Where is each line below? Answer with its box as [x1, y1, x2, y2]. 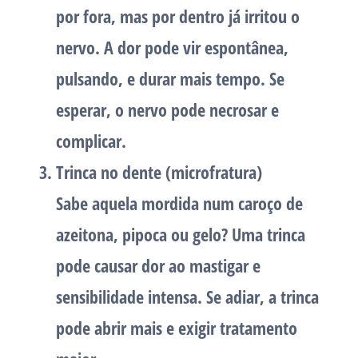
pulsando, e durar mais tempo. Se [56, 66, 284, 91]
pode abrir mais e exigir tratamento [56, 316, 297, 340]
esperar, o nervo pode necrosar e [56, 97, 279, 122]
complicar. [56, 129, 126, 153]
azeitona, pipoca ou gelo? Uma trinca [56, 222, 305, 247]
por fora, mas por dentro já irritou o [56, 4, 300, 29]
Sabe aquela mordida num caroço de [56, 191, 303, 216]
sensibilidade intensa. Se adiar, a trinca [56, 284, 319, 309]
